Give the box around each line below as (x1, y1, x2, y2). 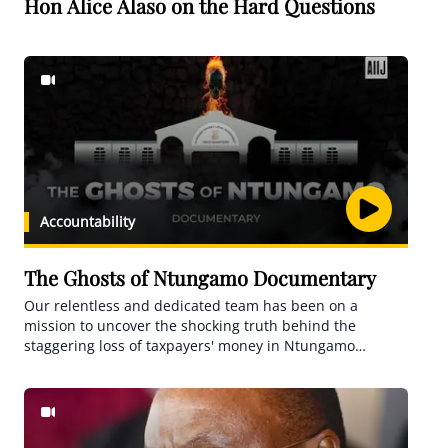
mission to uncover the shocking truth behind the (24, 316, 356, 335)
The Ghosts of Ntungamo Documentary (24, 264, 376, 291)
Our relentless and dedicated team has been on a (24, 296, 358, 315)
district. (24, 356, 75, 375)
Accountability (40, 212, 135, 231)
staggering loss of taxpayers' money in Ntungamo (24, 336, 355, 355)
